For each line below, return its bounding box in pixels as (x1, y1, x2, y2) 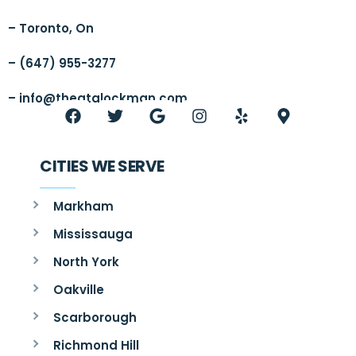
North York (52, 253, 119, 270)
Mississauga (52, 225, 133, 242)
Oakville (52, 281, 104, 298)
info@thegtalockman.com (19, 90, 188, 107)
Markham (52, 197, 114, 215)
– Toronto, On (8, 19, 94, 37)
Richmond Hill (52, 336, 139, 354)
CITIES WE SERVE (40, 154, 164, 177)
